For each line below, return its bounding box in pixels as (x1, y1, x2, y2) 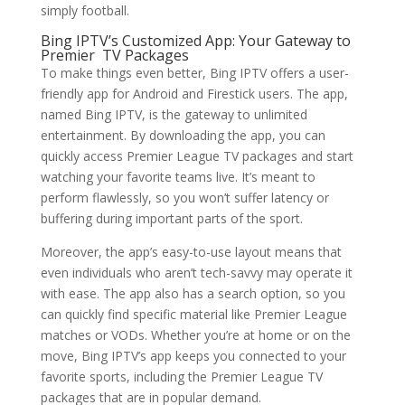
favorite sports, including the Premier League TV (40, 368, 323, 385)
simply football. (40, 2, 129, 19)
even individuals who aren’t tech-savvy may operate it (40, 264, 353, 281)
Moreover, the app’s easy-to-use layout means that (40, 243, 342, 260)
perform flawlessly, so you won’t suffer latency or (40, 189, 329, 206)
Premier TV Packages (40, 45, 189, 65)
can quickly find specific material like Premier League (40, 306, 347, 323)
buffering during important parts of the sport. (40, 210, 303, 227)
